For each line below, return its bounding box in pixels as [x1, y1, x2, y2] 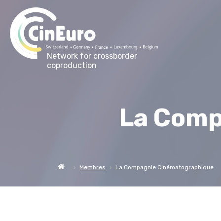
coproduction [47, 61, 97, 71]
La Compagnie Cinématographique [115, 164, 214, 171]
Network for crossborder [47, 51, 137, 61]
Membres [79, 164, 106, 171]
